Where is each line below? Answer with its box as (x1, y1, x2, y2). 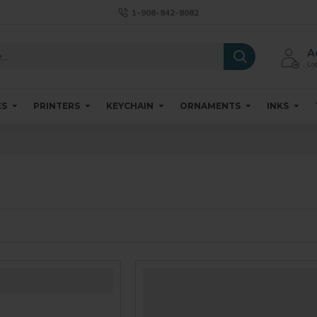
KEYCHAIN (106, 100, 154, 111)
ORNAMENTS (180, 100, 241, 111)
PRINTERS (33, 100, 80, 111)
